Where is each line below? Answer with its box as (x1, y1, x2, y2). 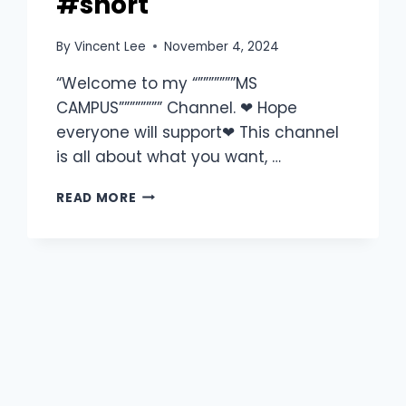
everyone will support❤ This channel (56, 121, 340, 143)
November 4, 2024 (163, 37, 279, 55)
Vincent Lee (73, 37, 146, 55)
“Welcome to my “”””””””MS (56, 72, 258, 94)
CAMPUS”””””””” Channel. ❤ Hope (56, 96, 298, 119)
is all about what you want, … (56, 145, 282, 168)
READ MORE (56, 188, 137, 207)
